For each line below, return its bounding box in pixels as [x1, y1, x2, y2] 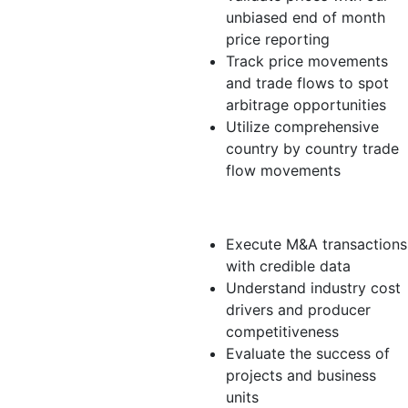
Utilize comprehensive [226, 117, 379, 136]
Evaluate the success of [226, 344, 390, 362]
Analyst [189, 195, 281, 226]
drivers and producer [226, 301, 371, 319]
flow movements [226, 161, 341, 179]
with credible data [226, 257, 351, 275]
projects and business [226, 366, 376, 384]
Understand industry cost [226, 279, 401, 297]
